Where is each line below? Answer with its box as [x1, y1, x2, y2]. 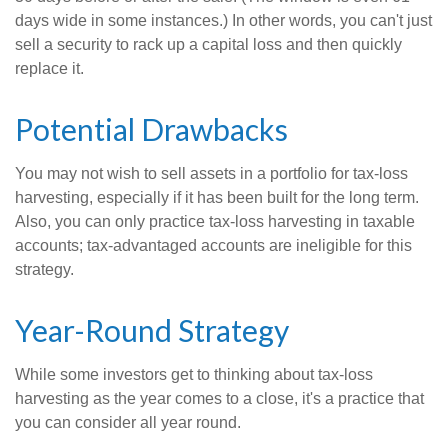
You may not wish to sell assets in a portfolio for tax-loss [15, 165, 408, 182]
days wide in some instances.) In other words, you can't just [15, 12, 432, 29]
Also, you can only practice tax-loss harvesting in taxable [15, 213, 415, 230]
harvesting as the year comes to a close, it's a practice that [15, 390, 424, 407]
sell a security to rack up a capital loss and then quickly [15, 36, 402, 53]
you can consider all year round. [15, 414, 241, 431]
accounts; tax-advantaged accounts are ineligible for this [15, 237, 412, 254]
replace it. [15, 60, 84, 77]
